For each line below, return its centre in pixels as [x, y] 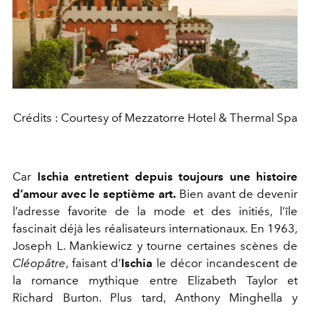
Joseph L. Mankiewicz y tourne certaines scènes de [155, 245]
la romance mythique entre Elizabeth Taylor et [155, 280]
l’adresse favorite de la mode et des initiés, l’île [155, 211]
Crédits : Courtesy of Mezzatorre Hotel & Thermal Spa [155, 117]
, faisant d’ [93, 263]
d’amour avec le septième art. [94, 193]
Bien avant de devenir [237, 193]
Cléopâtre [39, 263]
